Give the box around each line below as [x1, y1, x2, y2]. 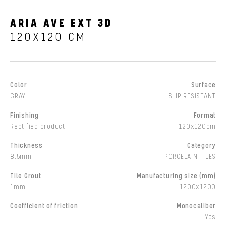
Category [187, 141, 216, 150]
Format [193, 111, 216, 120]
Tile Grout [10, 172, 41, 180]
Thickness [10, 141, 43, 150]
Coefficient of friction [10, 202, 78, 210]
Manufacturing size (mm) [136, 172, 216, 180]
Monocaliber [176, 202, 216, 210]
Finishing [10, 111, 39, 120]
